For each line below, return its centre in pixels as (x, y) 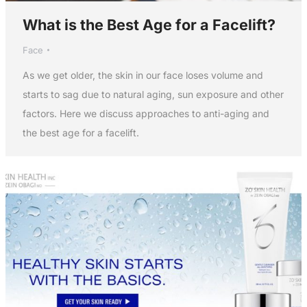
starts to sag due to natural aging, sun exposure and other (153, 95)
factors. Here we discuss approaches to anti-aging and (146, 114)
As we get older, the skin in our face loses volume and (143, 75)
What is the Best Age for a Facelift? (149, 25)
